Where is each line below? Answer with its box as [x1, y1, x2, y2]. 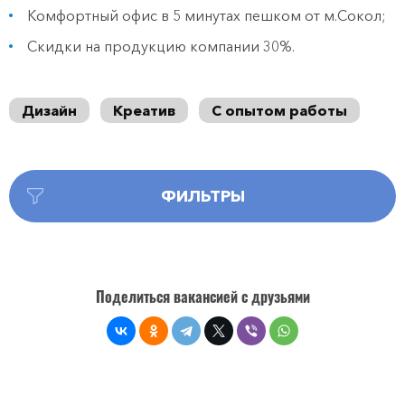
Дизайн [22, 101, 77, 119]
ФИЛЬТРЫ [160, 186, 245, 206]
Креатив [113, 101, 175, 119]
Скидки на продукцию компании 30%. [27, 37, 295, 55]
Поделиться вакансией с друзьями [95, 286, 310, 307]
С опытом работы [212, 101, 347, 119]
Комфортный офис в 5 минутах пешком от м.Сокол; [27, 6, 386, 24]
